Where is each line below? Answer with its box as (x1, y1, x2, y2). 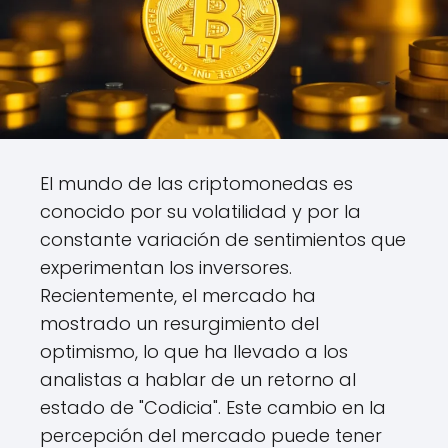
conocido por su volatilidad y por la (40, 199, 361, 225)
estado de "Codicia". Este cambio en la (40, 395, 386, 421)
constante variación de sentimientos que (40, 227, 406, 253)
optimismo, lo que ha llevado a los (40, 339, 348, 365)
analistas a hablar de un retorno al (40, 367, 356, 393)
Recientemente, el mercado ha (40, 283, 316, 309)
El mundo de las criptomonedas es (40, 171, 353, 197)
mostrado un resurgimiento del (40, 311, 319, 337)
